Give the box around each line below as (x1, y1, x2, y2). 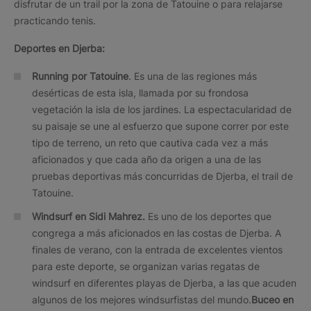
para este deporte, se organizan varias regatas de (32, 260, 260, 272)
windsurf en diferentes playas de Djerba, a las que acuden (32, 276, 296, 289)
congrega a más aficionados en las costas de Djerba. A (32, 226, 281, 239)
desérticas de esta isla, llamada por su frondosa (32, 86, 249, 99)
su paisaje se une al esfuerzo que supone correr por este (32, 119, 289, 132)
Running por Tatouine (32, 69, 128, 82)
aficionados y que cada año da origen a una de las (32, 153, 261, 165)
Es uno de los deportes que (148, 210, 271, 222)
